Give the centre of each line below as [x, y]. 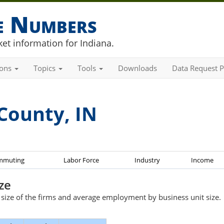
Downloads [137, 68]
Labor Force [81, 160]
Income [202, 160]
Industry [147, 160]
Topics [45, 68]
